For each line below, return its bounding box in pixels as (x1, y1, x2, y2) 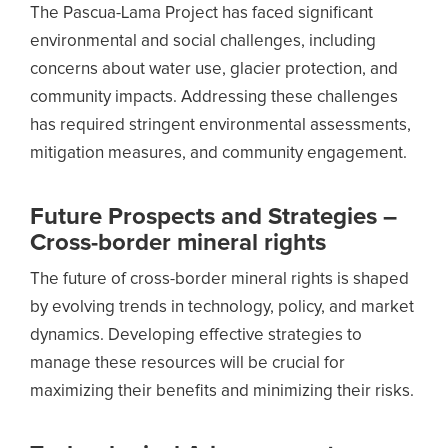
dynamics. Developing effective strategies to (30, 327, 362, 344)
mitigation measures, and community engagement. (30, 145, 407, 162)
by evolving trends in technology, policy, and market (30, 299, 414, 316)
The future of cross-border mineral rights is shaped (30, 271, 409, 288)
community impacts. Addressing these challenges (30, 89, 398, 106)
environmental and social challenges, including (30, 33, 376, 50)
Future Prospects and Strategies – (30, 205, 397, 229)
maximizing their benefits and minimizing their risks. (30, 383, 414, 400)
